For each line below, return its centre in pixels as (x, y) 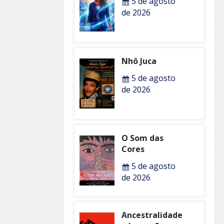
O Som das (142, 138)
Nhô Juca (139, 61)
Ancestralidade (152, 215)
